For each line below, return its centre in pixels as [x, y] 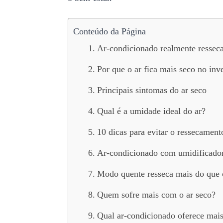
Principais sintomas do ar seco [152, 90]
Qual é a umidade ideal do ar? [151, 111]
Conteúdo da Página [110, 31]
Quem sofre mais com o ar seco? [156, 195]
